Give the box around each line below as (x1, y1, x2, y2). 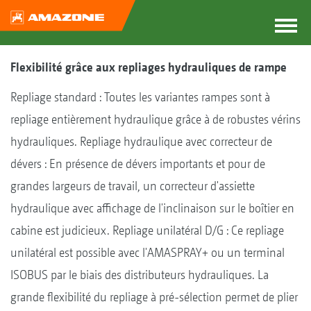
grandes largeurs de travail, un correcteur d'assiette (10, 178, 255, 193)
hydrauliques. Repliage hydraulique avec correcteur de (10, 134, 272, 149)
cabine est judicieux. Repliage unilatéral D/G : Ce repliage (10, 223, 284, 237)
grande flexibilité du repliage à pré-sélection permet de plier (10, 289, 298, 304)
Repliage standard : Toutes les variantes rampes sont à (10, 90, 270, 104)
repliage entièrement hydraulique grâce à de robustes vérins (10, 112, 301, 126)
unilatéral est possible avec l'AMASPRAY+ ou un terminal (10, 245, 285, 260)
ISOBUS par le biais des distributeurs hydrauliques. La (10, 267, 269, 282)
